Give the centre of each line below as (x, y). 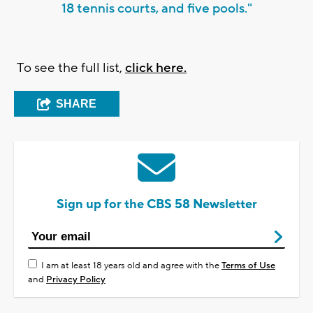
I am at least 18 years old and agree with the (131, 266)
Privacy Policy (76, 280)
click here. (156, 68)
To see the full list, (70, 68)
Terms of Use (248, 266)
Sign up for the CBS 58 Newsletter (156, 205)
